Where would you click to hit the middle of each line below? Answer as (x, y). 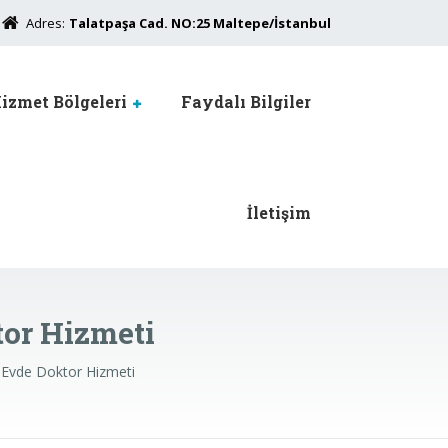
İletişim (279, 212)
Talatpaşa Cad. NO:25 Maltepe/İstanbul (200, 23)
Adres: (45, 23)
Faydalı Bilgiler (246, 101)
